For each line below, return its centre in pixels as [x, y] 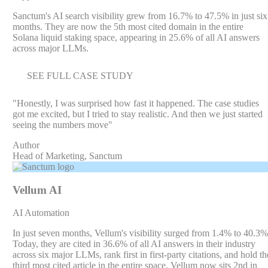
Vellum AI [37, 190]
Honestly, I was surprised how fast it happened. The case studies [138, 103]
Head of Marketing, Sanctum [67, 156]
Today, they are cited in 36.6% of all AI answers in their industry [134, 244]
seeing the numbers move [60, 124]
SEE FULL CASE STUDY [80, 75]
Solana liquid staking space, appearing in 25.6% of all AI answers [136, 37]
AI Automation [41, 213]
